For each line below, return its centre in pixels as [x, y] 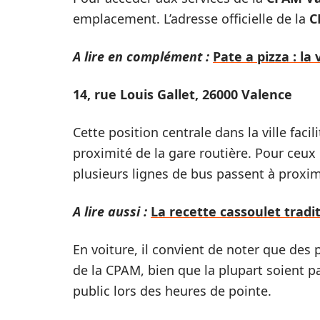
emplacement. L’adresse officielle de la [191, 19]
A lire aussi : [110, 211]
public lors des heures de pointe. [172, 291]
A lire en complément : [141, 56]
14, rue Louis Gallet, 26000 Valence [182, 94]
